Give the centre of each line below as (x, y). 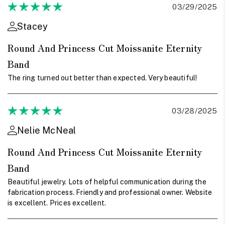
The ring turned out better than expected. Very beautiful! (102, 78)
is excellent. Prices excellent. (57, 203)
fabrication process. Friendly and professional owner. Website (110, 192)
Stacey (33, 26)
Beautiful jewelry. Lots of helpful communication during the (107, 182)
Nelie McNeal (47, 130)
